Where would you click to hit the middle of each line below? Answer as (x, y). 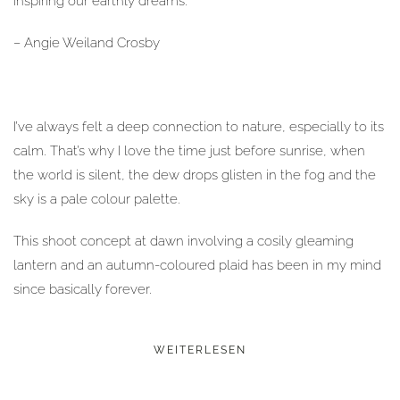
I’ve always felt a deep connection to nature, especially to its (199, 127)
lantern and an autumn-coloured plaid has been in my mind (197, 265)
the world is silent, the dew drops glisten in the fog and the (195, 175)
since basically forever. (83, 289)
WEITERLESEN (200, 350)
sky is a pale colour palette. (97, 199)
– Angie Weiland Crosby (87, 43)
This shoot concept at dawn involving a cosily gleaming (183, 241)
